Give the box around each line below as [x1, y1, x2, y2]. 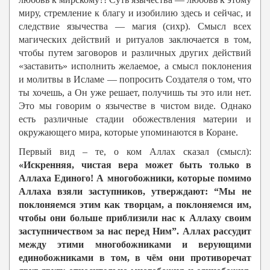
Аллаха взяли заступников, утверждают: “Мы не [19, 186, 251, 197]
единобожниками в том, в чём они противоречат [19, 253, 251, 263]
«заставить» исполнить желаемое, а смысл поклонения [19, 61, 251, 72]
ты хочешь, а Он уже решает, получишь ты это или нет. [19, 87, 251, 98]
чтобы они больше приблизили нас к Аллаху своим [19, 213, 251, 224]
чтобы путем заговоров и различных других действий [19, 48, 251, 58]
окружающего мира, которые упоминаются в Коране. [19, 127, 238, 138]
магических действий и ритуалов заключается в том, [19, 34, 251, 45]
